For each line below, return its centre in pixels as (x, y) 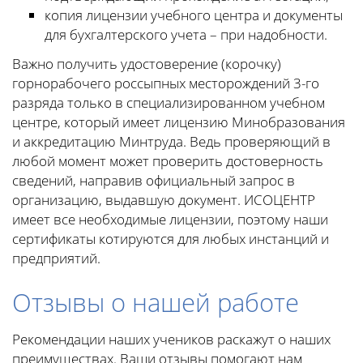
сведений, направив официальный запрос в (154, 180)
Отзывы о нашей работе (156, 302)
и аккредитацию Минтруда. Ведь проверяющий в (171, 141)
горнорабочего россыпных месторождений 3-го (166, 83)
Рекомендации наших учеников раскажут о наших (171, 339)
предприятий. (56, 258)
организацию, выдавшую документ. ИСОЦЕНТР (164, 199)
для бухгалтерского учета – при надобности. (186, 34)
